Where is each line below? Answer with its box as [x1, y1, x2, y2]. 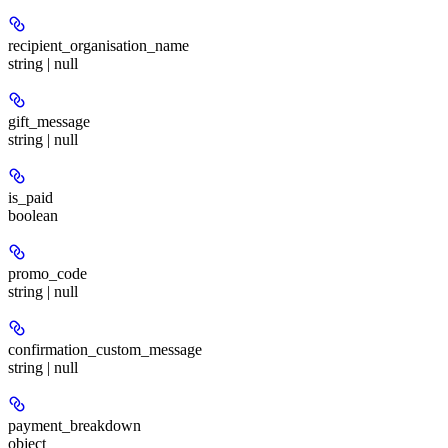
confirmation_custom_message [8, 340, 202, 358]
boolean [8, 206, 58, 224]
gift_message [8, 112, 90, 130]
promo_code [8, 264, 87, 282]
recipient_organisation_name [8, 36, 189, 54]
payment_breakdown [8, 416, 141, 434]
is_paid [8, 188, 53, 206]
